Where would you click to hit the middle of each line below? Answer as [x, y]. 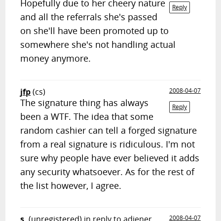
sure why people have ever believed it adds [110, 158]
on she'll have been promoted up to [95, 31]
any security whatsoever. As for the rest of [108, 172]
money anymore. [56, 58]
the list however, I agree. [71, 185]
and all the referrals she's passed [89, 17]
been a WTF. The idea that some [87, 116]
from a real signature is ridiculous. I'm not [108, 144]
